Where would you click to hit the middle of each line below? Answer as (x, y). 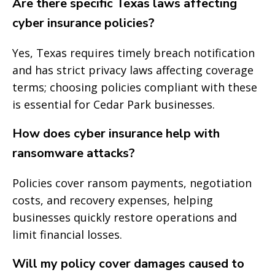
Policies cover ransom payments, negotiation (132, 183)
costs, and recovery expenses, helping (113, 200)
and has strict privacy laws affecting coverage (133, 70)
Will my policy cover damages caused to (128, 264)
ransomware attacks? (74, 153)
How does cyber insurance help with (116, 134)
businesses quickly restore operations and (125, 217)
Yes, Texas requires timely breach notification (134, 53)
